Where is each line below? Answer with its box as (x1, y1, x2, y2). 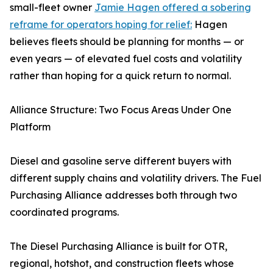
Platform (10, 121, 51, 133)
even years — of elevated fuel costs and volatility (10, 52, 242, 65)
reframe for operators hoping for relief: (10, 18, 192, 31)
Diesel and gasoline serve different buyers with (10, 155, 232, 168)
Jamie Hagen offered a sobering (94, 1, 251, 14)
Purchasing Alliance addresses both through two (10, 189, 237, 202)
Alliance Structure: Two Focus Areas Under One (10, 104, 232, 116)
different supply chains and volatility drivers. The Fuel (10, 172, 261, 185)
